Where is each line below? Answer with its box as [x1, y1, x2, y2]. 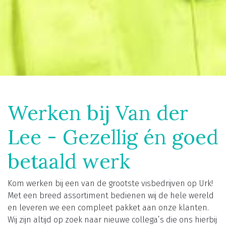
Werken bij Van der [8, 99, 188, 126]
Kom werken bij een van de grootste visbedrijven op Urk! [8, 178, 213, 188]
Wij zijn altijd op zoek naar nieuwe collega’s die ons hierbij [8, 214, 217, 224]
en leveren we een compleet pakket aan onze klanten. [8, 202, 209, 212]
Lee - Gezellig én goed [8, 124, 218, 150]
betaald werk [8, 148, 130, 174]
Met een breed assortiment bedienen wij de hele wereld [8, 190, 214, 200]
